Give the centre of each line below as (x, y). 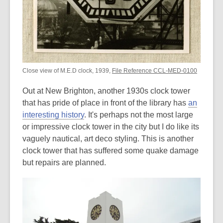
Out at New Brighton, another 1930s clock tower (106, 91)
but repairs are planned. (64, 163)
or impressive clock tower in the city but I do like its (111, 127)
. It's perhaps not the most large (139, 115)
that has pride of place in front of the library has (105, 103)
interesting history (53, 115)
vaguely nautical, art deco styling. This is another (108, 139)
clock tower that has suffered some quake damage (111, 151)
